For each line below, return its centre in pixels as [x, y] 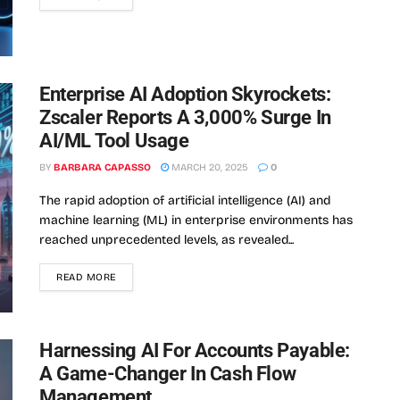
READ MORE [86, 277]
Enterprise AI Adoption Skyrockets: [185, 94]
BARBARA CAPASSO [102, 167]
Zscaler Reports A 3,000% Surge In [185, 117]
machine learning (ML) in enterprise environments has [196, 220]
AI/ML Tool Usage [114, 140]
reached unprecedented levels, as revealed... [167, 239]
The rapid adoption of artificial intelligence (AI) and [185, 200]
